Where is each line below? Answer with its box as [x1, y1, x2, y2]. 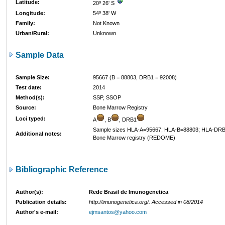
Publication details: [16, 199, 67, 205]
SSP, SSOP [93, 94, 121, 100]
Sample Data [14, 51, 64, 59]
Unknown [93, 30, 116, 36]
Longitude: [16, 10, 45, 16]
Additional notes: [16, 131, 62, 137]
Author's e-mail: [16, 209, 58, 215]
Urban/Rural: [16, 30, 49, 36]
